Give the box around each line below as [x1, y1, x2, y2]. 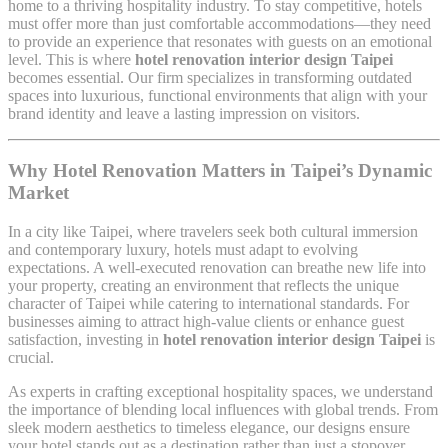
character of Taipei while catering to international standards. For [8, 294, 409, 312]
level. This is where [8, 51, 135, 69]
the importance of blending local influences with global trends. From [8, 400, 438, 418]
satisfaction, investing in [8, 330, 163, 348]
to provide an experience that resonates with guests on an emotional [8, 33, 432, 51]
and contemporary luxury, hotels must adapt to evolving [8, 240, 358, 258]
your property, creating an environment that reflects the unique [8, 276, 399, 294]
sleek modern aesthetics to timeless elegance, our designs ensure [8, 418, 410, 436]
